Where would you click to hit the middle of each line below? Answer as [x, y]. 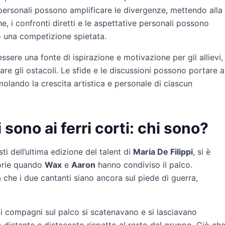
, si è [202, 151]
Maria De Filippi [163, 151]
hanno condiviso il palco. [144, 164]
